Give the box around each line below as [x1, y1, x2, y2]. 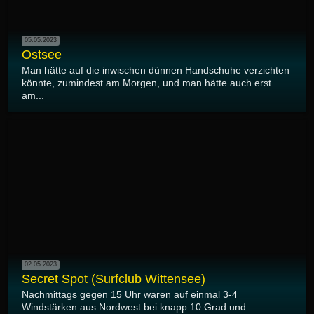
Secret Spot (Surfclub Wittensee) [22, 271, 205, 286]
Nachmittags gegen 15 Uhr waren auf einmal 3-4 [22, 288, 238, 300]
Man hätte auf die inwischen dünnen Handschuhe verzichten [22, 64, 289, 76]
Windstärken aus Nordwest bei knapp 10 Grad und [22, 301, 246, 313]
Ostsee [22, 47, 62, 62]
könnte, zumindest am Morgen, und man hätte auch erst [22, 76, 271, 88]
